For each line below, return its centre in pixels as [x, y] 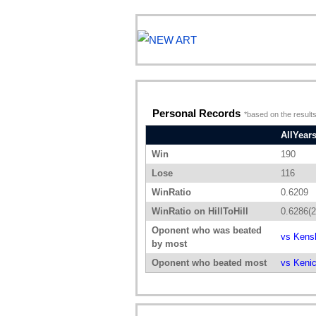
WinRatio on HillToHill [200, 212]
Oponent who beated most [209, 263]
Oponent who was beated [207, 231]
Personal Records [196, 114]
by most [169, 244]
